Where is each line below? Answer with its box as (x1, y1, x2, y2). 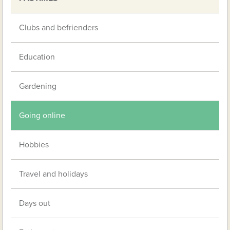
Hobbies (19, 140, 49, 150)
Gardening (19, 81, 57, 92)
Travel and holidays (19, 169, 88, 180)
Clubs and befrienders (19, 23, 99, 33)
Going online (19, 110, 66, 121)
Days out (19, 198, 51, 209)
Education (19, 52, 55, 63)
